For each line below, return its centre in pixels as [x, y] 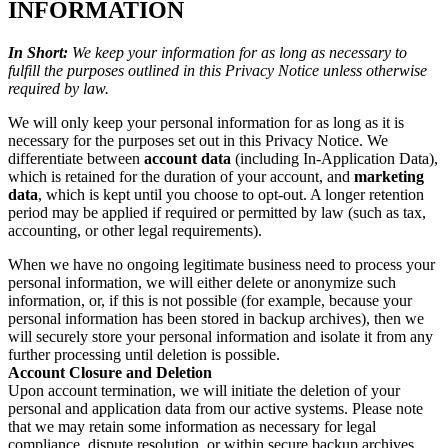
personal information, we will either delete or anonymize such [202, 283]
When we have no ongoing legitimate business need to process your [221, 265]
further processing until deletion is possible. [144, 355]
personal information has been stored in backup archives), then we [216, 319]
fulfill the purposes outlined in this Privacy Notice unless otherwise [217, 71]
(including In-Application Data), [334, 159]
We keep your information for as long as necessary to [237, 53]
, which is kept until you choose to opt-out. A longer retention [231, 195]
